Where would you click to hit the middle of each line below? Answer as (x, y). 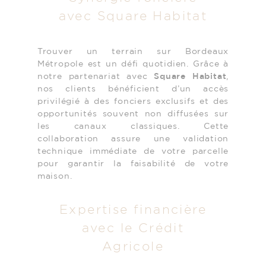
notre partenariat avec (96, 77)
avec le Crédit (133, 229)
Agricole (133, 247)
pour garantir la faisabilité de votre (133, 164)
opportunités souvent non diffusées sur (133, 114)
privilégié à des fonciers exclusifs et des (133, 102)
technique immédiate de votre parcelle (133, 151)
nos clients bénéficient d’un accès (133, 89)
